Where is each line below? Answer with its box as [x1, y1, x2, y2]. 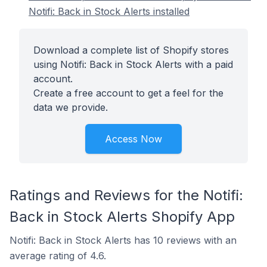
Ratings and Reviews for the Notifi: [10, 187, 243, 204]
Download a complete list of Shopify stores [33, 44, 229, 56]
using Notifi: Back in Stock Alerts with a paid [33, 58, 233, 70]
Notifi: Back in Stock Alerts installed [29, 5, 190, 17]
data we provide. [33, 101, 108, 113]
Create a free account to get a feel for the [33, 87, 223, 99]
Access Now [105, 133, 162, 145]
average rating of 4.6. [10, 250, 106, 262]
